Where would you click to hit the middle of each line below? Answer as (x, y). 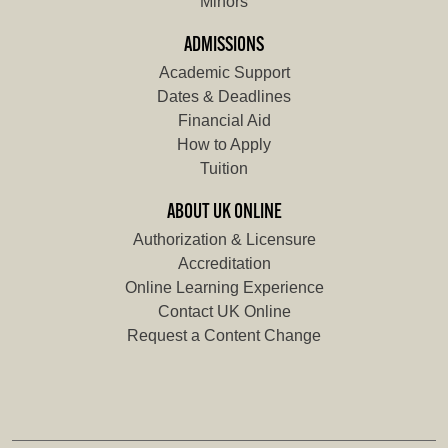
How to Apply (224, 144)
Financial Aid (224, 120)
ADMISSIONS (224, 45)
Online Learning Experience (224, 287)
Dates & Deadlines (224, 96)
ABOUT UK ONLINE (224, 212)
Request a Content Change (224, 335)
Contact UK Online (224, 311)
